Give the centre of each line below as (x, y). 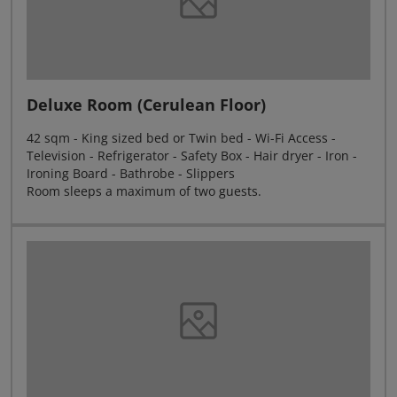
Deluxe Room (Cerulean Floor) (146, 105)
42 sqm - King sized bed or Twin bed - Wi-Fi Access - (181, 138)
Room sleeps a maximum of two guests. (144, 191)
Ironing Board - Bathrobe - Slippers (132, 173)
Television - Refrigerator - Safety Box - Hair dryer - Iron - (192, 156)
